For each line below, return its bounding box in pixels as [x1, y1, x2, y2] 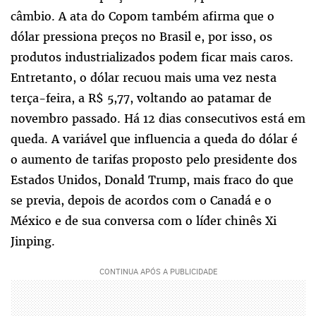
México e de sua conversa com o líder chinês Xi [11, 213, 276, 229]
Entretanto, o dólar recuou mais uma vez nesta [11, 70, 276, 86]
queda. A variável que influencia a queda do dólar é [11, 131, 298, 147]
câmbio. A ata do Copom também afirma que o [11, 8, 274, 25]
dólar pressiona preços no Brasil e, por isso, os [11, 29, 272, 45]
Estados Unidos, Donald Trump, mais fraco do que [11, 172, 293, 188]
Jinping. [11, 233, 55, 250]
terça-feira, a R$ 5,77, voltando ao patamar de [11, 90, 272, 107]
